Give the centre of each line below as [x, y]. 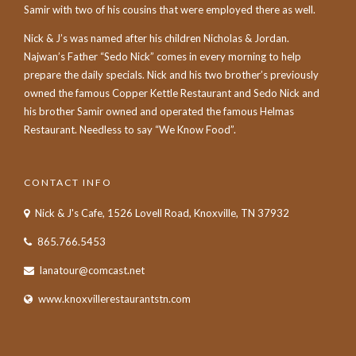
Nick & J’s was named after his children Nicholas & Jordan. [157, 38]
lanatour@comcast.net [92, 270]
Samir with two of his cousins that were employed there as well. [170, 9]
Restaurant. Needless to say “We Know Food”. [130, 129]
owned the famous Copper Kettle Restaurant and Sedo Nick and [172, 93]
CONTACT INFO [68, 182]
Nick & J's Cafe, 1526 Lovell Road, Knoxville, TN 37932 [162, 213]
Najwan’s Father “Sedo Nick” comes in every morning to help [163, 56]
